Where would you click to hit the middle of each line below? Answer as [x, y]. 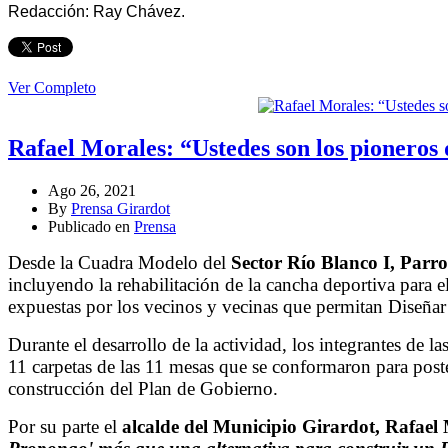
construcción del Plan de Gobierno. [143, 389]
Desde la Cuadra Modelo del [119, 263]
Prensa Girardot [120, 209]
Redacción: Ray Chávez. [96, 12]
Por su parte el [65, 427]
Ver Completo [52, 88]
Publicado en [91, 227]
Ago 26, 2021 [92, 191]
